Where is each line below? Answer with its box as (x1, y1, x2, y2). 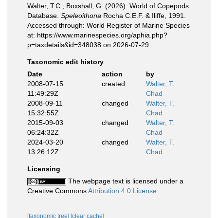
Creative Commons (27, 186, 88, 195)
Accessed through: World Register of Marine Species (27, 21, 190, 29)
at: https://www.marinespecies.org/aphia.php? (27, 31, 167, 39)
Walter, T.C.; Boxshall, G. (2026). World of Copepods (27, 1, 189, 10)
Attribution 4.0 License (88, 186, 157, 195)
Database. (27, 11, 61, 19)
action (101, 70, 123, 78)
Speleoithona (61, 11, 101, 19)
